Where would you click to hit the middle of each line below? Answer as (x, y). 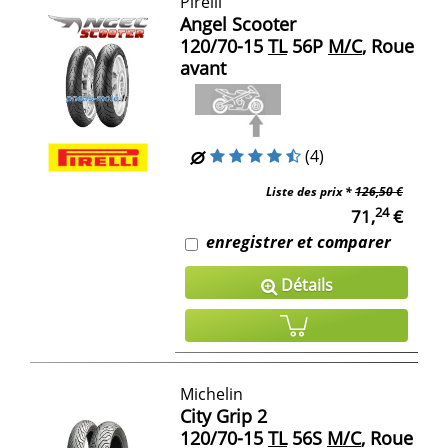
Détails (304, 285)
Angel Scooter (238, 23)
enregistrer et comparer (298, 242)
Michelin (211, 394)
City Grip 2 (223, 416)
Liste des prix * (310, 192)
